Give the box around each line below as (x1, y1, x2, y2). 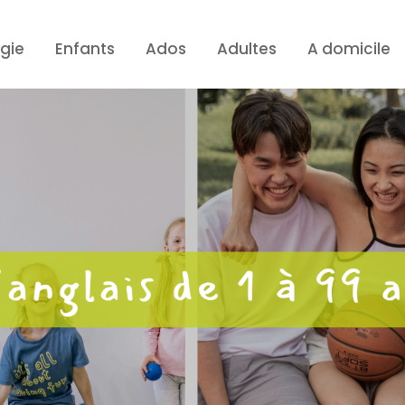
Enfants (55, 38, 116, 60)
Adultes (217, 38, 278, 60)
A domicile (307, 38, 391, 60)
